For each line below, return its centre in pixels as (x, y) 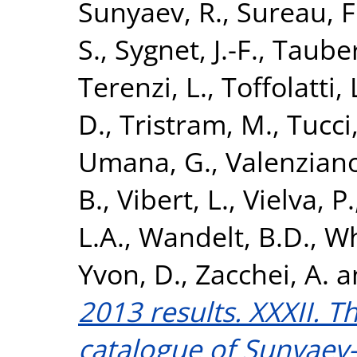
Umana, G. (145, 161)
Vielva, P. (299, 198)
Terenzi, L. (143, 86)
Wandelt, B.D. (224, 236)
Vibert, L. (173, 198)
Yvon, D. (129, 273)
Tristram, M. (196, 124)
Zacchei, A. (262, 273)
